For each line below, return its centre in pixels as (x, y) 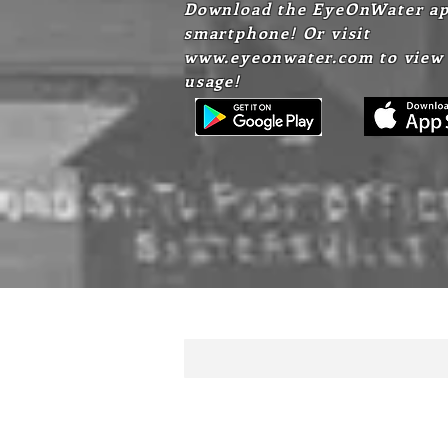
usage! (212, 80)
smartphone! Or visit (278, 32)
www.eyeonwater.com (279, 56)
